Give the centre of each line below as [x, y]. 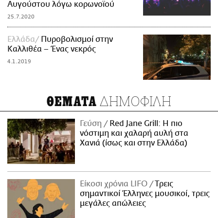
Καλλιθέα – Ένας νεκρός [52, 49]
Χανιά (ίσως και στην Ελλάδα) [134, 143]
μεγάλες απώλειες [113, 203]
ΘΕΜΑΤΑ [72, 101]
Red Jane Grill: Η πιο [145, 123]
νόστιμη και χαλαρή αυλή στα [134, 133]
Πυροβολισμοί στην [77, 39]
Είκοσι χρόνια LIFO [115, 184]
